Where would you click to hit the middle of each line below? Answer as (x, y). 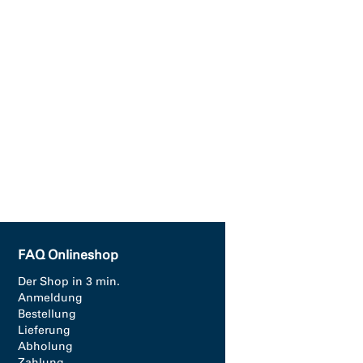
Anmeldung (50, 298)
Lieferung (44, 330)
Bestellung (47, 314)
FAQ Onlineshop (68, 255)
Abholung (45, 346)
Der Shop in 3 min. (69, 282)
